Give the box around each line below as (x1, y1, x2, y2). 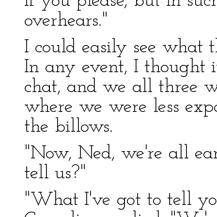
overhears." (24, 11, 108, 31)
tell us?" (24, 164, 86, 183)
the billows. (24, 117, 113, 137)
